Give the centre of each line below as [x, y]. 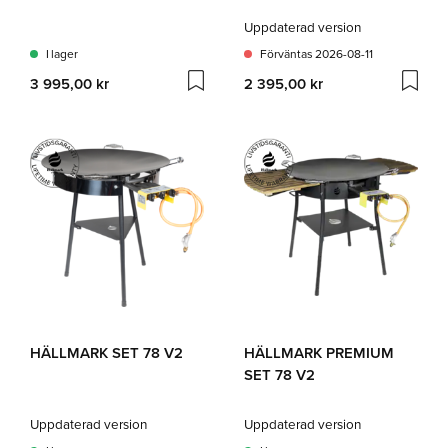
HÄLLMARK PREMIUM [319, 352]
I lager [62, 53]
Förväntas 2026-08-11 [316, 53]
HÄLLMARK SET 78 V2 [106, 352]
